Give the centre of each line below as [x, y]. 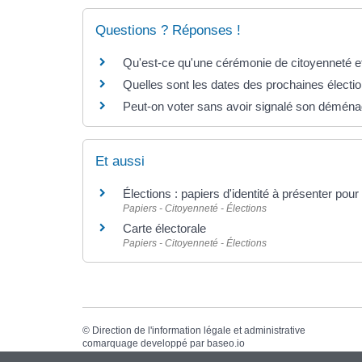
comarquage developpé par [145, 343]
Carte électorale [164, 229]
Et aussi [120, 162]
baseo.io [226, 343]
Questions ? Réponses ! [168, 30]
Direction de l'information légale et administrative [199, 330]
